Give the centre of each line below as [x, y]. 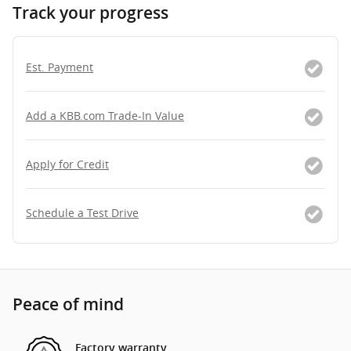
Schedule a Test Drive [82, 212]
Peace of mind [68, 304]
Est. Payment [60, 67]
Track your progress [90, 13]
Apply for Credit [67, 164]
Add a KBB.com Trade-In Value [105, 115]
